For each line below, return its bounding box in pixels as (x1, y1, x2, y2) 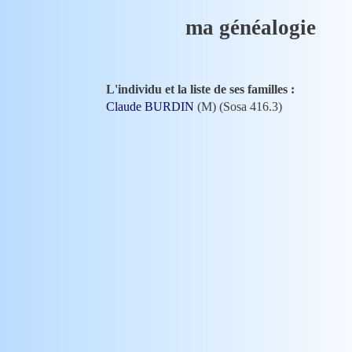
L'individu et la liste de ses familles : (106, 82, 295, 97)
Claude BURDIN (106, 100, 194, 114)
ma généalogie (185, 16, 316, 39)
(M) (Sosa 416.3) (194, 100, 282, 114)
